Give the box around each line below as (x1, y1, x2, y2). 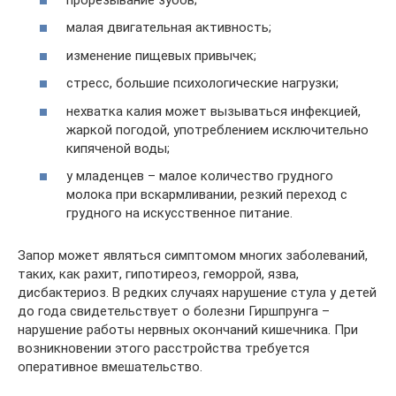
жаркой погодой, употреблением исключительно (66, 121, 369, 138)
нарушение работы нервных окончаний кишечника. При (18, 322, 358, 339)
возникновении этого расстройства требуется (18, 340, 309, 357)
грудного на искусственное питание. (66, 205, 293, 222)
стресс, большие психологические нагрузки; (66, 75, 339, 92)
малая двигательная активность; (66, 19, 271, 36)
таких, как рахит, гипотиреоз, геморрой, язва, (18, 266, 299, 283)
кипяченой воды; (66, 140, 170, 156)
